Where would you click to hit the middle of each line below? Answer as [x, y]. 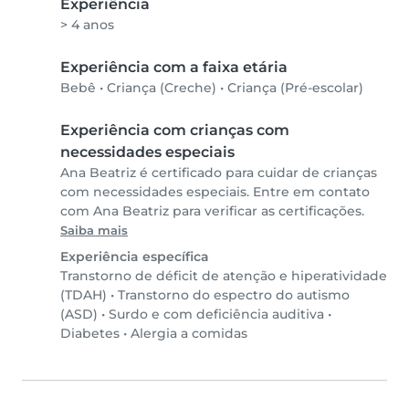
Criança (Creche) [162, 88]
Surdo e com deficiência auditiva [216, 315]
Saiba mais [94, 231]
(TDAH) [84, 295]
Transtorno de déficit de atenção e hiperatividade [224, 276]
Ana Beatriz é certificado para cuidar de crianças [219, 173]
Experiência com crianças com [175, 131]
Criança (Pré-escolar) [295, 88]
